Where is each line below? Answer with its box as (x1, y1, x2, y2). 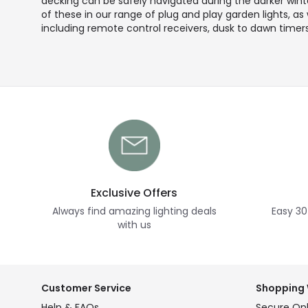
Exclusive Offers (91, 185, 177, 201)
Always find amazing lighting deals (52, 204, 217, 218)
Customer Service (41, 281, 131, 295)
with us (117, 218, 151, 232)
